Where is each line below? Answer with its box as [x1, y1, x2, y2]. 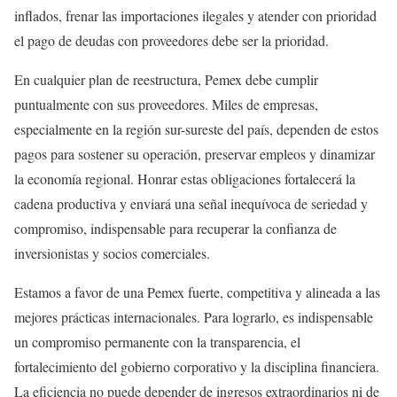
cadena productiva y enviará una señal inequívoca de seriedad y [14, 194, 368, 213]
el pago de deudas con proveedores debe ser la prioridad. [14, 31, 329, 50]
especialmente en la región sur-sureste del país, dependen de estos [14, 120, 378, 138]
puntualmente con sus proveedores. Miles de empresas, [14, 95, 318, 113]
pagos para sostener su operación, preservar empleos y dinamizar [14, 144, 375, 163]
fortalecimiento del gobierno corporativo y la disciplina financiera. [14, 357, 379, 376]
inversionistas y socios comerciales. [14, 244, 210, 262]
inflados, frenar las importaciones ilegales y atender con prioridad [14, 6, 377, 25]
